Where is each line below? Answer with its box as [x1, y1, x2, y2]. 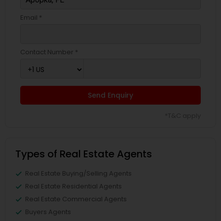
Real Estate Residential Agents [25, 182, 122, 191]
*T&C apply [165, 111, 201, 120]
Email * [20, 13, 42, 22]
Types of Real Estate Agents [15, 147, 152, 161]
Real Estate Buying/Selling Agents [25, 169, 132, 178]
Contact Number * [20, 47, 78, 57]
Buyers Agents [25, 207, 71, 217]
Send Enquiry [88, 90, 133, 100]
